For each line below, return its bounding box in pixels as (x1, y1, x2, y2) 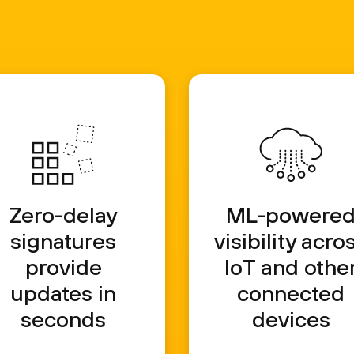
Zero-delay (9, 201, 117, 228)
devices (251, 306, 330, 332)
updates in (10, 280, 116, 306)
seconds (21, 306, 106, 332)
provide (24, 254, 102, 280)
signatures (10, 228, 116, 254)
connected (237, 280, 345, 306)
